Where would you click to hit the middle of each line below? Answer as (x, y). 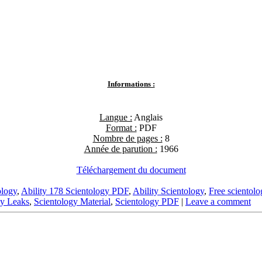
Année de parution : (120, 149)
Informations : (131, 84)
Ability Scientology (168, 191)
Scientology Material (72, 202)
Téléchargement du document (131, 170)
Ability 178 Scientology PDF (75, 191)
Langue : (116, 118)
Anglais (147, 118)
